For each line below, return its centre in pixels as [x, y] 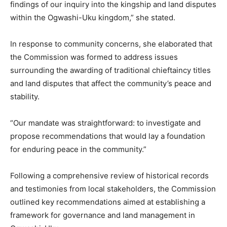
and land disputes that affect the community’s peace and [111, 83]
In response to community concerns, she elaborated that [111, 44]
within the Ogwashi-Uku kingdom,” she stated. [93, 17]
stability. [25, 96]
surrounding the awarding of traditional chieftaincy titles [110, 70]
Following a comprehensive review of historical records [109, 175]
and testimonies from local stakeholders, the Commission [113, 188]
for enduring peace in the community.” [78, 149]
